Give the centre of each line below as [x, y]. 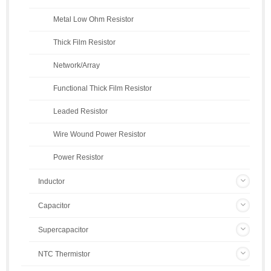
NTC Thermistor [64, 254]
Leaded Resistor [80, 111]
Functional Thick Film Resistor [103, 88]
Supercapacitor [63, 230]
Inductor [51, 182]
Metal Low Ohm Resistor [93, 19]
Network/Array [77, 65]
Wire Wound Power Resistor [100, 134]
